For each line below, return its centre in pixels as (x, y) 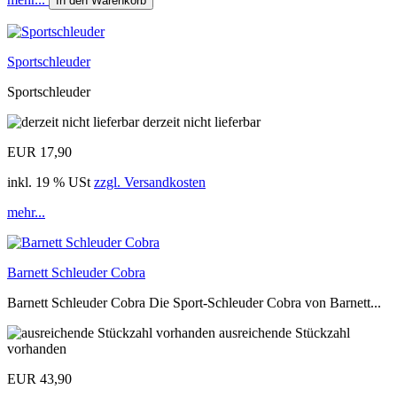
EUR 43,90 (39, 378)
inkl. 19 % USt (51, 182)
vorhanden (37, 348)
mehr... (26, 212)
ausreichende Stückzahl (284, 332)
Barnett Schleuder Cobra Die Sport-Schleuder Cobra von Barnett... (194, 302)
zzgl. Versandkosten (150, 182)
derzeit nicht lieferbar (202, 121)
